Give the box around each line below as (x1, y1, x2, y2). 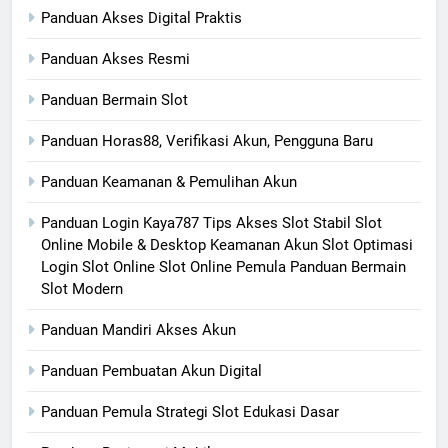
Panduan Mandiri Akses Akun (41, 320, 236, 339)
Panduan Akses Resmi (41, 49, 190, 68)
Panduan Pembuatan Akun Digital (41, 361, 262, 380)
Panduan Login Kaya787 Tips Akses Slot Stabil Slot (41, 213, 382, 232)
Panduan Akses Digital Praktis (41, 8, 242, 27)
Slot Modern (41, 279, 123, 298)
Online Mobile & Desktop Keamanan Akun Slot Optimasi (41, 235, 413, 254)
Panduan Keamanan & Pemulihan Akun (41, 172, 297, 191)
